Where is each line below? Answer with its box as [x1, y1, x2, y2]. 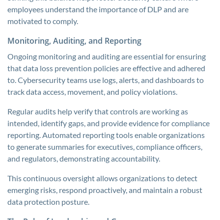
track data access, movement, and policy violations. [7, 87, 177, 96]
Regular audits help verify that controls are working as [7, 107, 188, 116]
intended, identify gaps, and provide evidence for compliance [7, 118, 210, 128]
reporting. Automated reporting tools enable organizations [7, 130, 205, 139]
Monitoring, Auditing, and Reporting [7, 35, 141, 46]
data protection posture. [7, 197, 89, 206]
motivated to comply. [7, 16, 78, 26]
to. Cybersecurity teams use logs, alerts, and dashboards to [7, 75, 204, 84]
